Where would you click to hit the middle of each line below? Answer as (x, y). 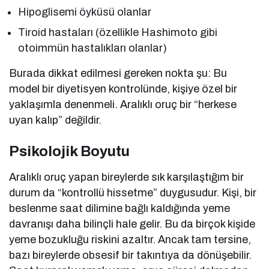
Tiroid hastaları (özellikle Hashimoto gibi (118, 32)
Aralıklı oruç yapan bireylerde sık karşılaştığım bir (127, 177)
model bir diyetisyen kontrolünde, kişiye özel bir (123, 89)
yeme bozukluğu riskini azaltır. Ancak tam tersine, (130, 239)
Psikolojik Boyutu (69, 151)
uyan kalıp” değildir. (56, 120)
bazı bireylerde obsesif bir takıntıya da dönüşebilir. (131, 255)
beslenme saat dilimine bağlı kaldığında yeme (120, 208)
